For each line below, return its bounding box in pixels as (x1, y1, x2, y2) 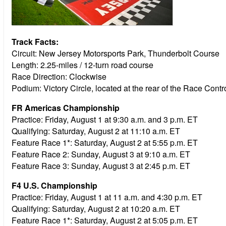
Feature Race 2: (12, 148, 69, 160)
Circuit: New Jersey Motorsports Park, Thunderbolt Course (12, 47, 219, 59)
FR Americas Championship (12, 101, 120, 114)
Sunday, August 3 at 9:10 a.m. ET (71, 148, 190, 160)
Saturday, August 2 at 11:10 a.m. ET (52, 125, 180, 137)
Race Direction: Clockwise (12, 70, 106, 82)
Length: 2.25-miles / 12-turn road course (12, 59, 153, 71)
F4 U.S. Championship (12, 179, 97, 191)
